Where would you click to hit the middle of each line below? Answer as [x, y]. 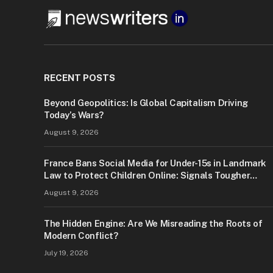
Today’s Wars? [74, 115]
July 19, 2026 [66, 253]
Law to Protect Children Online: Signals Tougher [147, 175]
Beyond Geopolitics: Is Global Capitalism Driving [146, 103]
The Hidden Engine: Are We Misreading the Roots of [153, 224]
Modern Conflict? [81, 236]
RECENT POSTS [80, 78]
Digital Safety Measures [96, 188]
